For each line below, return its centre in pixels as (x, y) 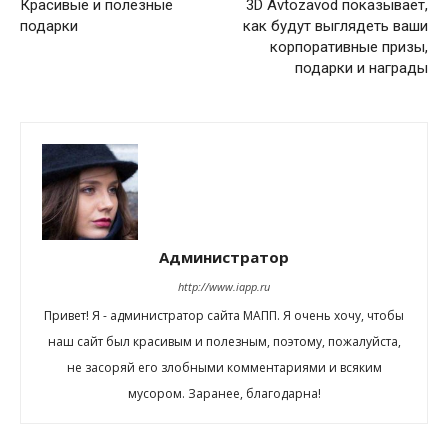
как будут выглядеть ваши (335, 26)
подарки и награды (361, 68)
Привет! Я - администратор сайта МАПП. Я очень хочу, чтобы (224, 316)
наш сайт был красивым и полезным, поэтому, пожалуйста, (224, 342)
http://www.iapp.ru (224, 287)
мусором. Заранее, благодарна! (224, 394)
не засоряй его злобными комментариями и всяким (224, 368)
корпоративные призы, (349, 47)
